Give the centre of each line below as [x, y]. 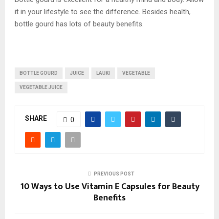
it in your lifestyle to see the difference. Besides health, [103, 11]
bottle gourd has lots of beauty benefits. [79, 24]
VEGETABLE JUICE [41, 87]
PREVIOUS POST [114, 174]
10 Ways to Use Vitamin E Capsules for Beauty [109, 186]
